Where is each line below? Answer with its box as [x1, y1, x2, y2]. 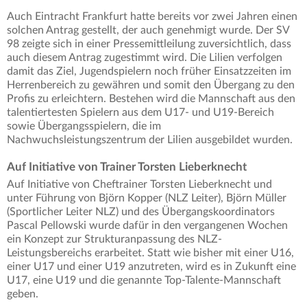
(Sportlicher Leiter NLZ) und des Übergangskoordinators [7, 206, 275, 218]
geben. [7, 288, 38, 300]
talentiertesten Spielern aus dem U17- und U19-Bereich [7, 107, 274, 119]
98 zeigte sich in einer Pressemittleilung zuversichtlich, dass [7, 38, 291, 50]
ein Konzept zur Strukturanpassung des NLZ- [7, 234, 222, 245]
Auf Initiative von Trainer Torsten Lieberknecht [7, 161, 247, 173]
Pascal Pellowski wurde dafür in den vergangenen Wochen [7, 220, 288, 232]
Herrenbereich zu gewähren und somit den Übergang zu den [7, 79, 295, 91]
